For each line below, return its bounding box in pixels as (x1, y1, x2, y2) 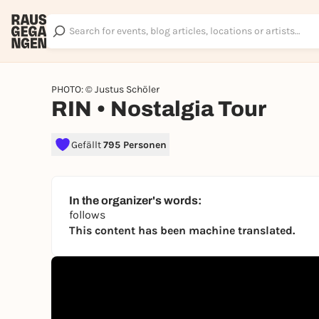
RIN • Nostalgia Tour (51, 98, 266, 120)
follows (69, 208, 105, 221)
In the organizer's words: (69, 194, 202, 206)
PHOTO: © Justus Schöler (51, 83, 159, 95)
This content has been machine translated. (69, 224, 295, 237)
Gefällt (71, 138, 103, 151)
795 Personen (103, 138, 167, 151)
